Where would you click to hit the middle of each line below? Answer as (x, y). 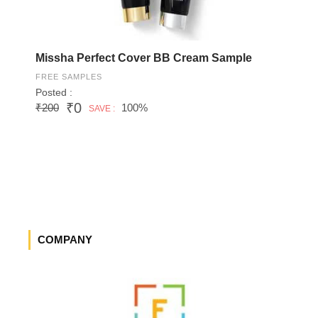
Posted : (54, 92)
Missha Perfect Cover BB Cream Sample (144, 57)
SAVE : (102, 108)
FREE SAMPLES (69, 76)
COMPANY (65, 239)
